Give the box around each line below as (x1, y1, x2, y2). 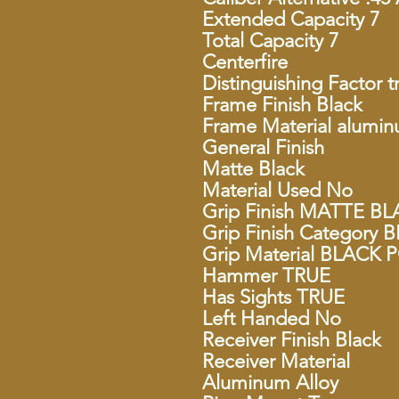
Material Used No (202, 178, 353, 202)
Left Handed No (202, 306, 341, 330)
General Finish (202, 135, 324, 159)
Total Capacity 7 (202, 28, 338, 53)
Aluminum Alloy (202, 370, 338, 395)
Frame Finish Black (202, 93, 362, 117)
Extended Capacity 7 (202, 7, 379, 31)
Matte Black (202, 157, 305, 181)
